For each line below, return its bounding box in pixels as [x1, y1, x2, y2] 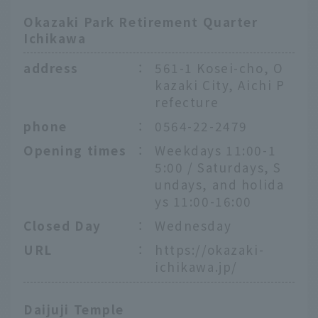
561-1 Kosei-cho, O [155, 59, 284, 77]
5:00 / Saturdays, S [155, 158, 282, 177]
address [23, 59, 79, 77]
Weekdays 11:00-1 [155, 141, 277, 160]
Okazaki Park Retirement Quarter [23, 12, 258, 31]
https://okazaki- [155, 241, 265, 259]
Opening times [23, 141, 127, 160]
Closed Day [23, 216, 102, 235]
